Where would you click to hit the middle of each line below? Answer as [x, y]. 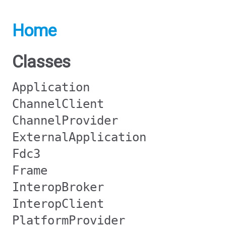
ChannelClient [58, 104]
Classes [41, 62]
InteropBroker [58, 187]
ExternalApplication [79, 137]
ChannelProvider [65, 121]
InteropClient [58, 204]
